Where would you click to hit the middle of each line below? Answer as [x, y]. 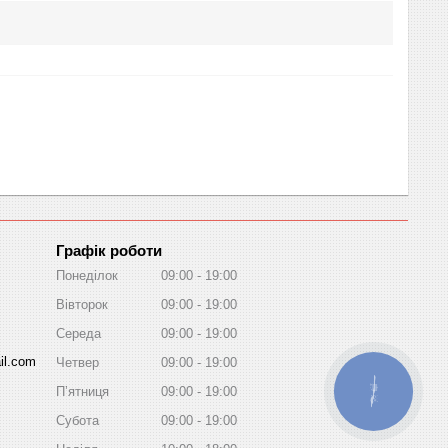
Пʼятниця [82, 391]
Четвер [77, 362]
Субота [77, 420]
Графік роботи [109, 250]
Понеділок [87, 275]
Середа [78, 333]
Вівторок [82, 304]
